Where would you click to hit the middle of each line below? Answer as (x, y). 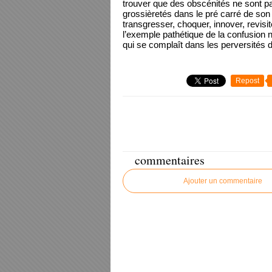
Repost (247, 81)
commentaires (170, 160)
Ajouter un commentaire (223, 181)
